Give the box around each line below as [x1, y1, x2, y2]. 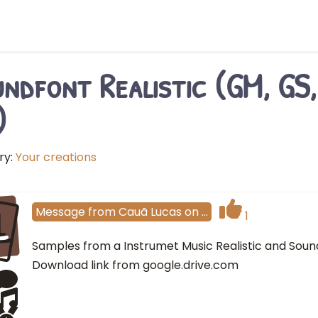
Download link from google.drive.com [32, 257, 238, 273]
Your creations [16, 149, 97, 165]
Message [35, 203, 85, 220]
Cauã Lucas [119, 203, 182, 220]
